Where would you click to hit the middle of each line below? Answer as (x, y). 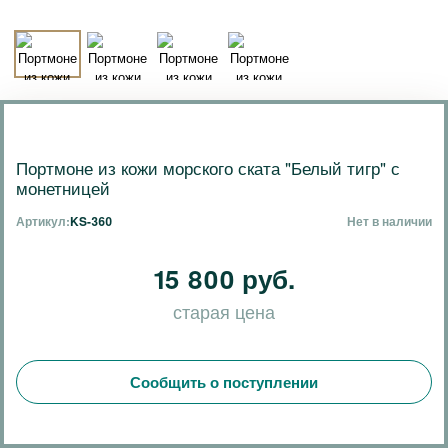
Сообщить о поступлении (224, 382)
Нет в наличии (389, 221)
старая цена (224, 311)
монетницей (63, 187)
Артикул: (43, 221)
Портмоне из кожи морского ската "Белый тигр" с (208, 167)
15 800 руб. (224, 278)
